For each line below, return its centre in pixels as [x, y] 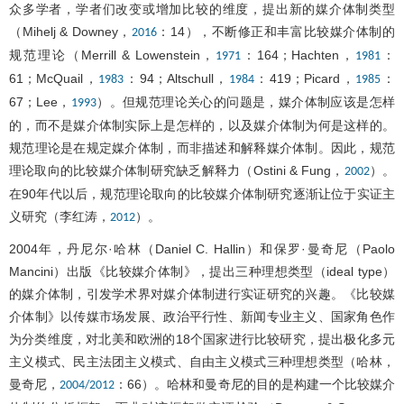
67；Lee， [40, 101]
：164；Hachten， [298, 55]
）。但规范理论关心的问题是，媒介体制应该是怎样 [246, 101]
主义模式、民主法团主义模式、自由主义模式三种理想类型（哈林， [202, 361]
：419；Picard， [305, 78]
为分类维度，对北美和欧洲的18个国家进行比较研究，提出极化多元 [202, 339]
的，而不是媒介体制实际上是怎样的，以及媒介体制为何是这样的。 [202, 125]
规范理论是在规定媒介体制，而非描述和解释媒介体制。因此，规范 [202, 147]
